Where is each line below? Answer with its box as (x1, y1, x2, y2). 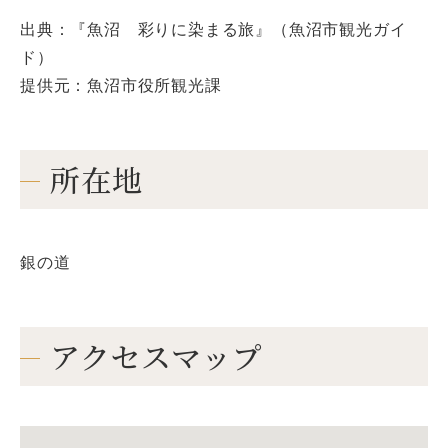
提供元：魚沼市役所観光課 (20, 77, 222, 94)
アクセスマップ (50, 334, 263, 378)
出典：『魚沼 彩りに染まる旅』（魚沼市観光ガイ (20, 21, 407, 38)
